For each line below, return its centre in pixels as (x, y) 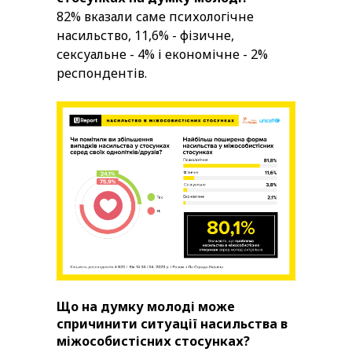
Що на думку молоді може (146, 307)
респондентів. (103, 73)
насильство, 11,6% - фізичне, (145, 36)
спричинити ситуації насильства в (172, 324)
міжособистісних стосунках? (153, 341)
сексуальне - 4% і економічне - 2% (162, 55)
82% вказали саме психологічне (155, 17)
